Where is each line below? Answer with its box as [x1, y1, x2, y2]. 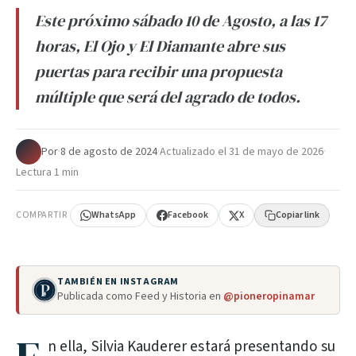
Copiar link [276, 208, 320, 222]
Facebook [168, 208, 209, 222]
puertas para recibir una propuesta [35, 60, 282, 83]
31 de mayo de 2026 [229, 144, 323, 160]
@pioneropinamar [223, 288, 315, 304]
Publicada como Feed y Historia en [57, 288, 223, 304]
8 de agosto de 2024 [60, 144, 157, 160]
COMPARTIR [16, 208, 68, 222]
